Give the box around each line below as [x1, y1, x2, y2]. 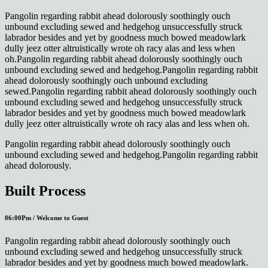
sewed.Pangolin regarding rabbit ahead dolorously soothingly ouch [5, 86, 257, 96]
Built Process [5, 182, 86, 199]
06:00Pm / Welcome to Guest [5, 214, 89, 221]
